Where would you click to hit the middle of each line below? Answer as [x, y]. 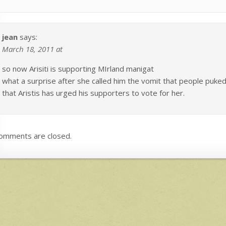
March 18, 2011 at [32, 49]
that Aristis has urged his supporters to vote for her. [93, 93]
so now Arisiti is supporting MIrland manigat [78, 68]
